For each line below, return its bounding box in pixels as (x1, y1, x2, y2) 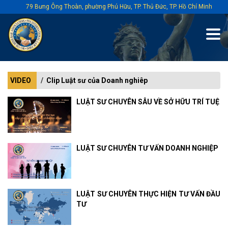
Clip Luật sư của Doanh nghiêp (46, 76, 148, 84)
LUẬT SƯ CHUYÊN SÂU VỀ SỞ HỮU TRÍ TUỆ (76, 98, 220, 106)
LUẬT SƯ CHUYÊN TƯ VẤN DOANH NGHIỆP (76, 144, 219, 152)
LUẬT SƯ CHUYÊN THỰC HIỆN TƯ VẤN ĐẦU (76, 190, 220, 198)
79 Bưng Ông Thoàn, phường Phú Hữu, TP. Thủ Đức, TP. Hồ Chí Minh (26, 3, 212, 10)
